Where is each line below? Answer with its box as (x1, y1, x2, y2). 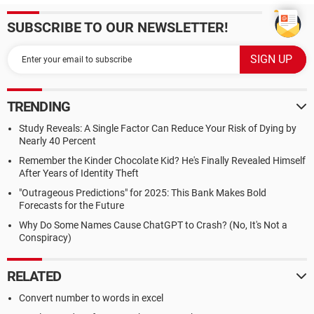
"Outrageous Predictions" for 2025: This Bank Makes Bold (19, 187, 266, 198)
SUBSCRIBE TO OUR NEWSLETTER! (7, 19, 228, 36)
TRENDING (7, 98, 70, 115)
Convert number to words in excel (19, 292, 163, 303)
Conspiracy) (19, 232, 71, 243)
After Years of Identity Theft (19, 168, 139, 179)
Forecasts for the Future (19, 200, 124, 211)
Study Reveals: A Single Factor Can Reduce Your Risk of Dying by (19, 123, 296, 134)
